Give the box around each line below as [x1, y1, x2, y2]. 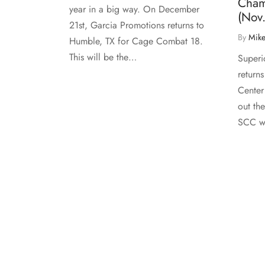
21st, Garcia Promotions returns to [69, 18, 204, 32]
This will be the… [69, 50, 137, 64]
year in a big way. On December [69, 2, 199, 16]
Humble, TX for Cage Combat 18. [69, 34, 203, 48]
